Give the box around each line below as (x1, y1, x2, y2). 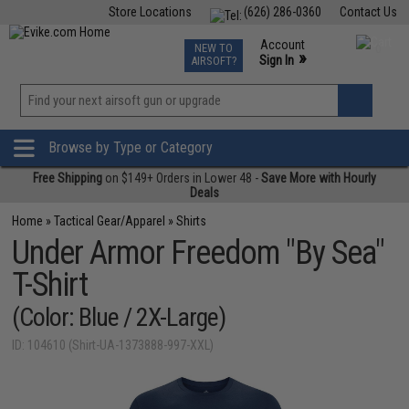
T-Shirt (12, 266, 89, 304)
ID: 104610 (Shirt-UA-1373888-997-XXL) (12, 338, 215, 352)
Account (259, 37, 305, 52)
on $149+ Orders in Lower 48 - (102, 171, 261, 185)
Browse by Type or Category (48, 139, 213, 157)
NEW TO (194, 41, 233, 55)
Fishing (80, 37, 118, 51)
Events (230, 37, 266, 51)
